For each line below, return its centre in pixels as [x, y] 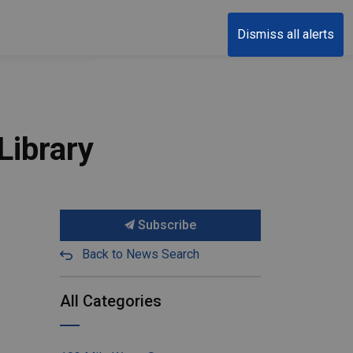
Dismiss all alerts [286, 34]
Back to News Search [141, 254]
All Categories [111, 301]
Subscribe [165, 225]
